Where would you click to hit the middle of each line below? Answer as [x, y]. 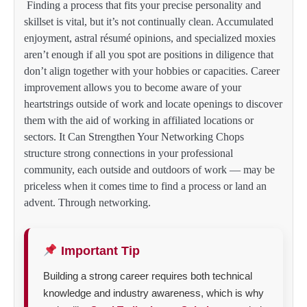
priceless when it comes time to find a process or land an [145, 186]
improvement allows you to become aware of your [133, 88]
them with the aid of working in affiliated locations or [139, 121]
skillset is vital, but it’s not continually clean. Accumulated [149, 22]
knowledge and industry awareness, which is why [153, 293]
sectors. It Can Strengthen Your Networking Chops [134, 137]
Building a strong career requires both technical [148, 276]
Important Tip [98, 251]
